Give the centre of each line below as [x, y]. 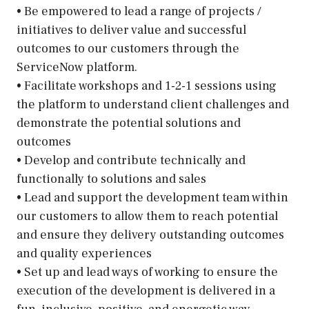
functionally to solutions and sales [111, 179]
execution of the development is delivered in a [146, 291]
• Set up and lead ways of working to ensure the [147, 272]
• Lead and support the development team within [152, 198]
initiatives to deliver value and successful [131, 30]
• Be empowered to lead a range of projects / [139, 11]
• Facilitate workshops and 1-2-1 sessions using [147, 86]
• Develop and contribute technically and [131, 160]
